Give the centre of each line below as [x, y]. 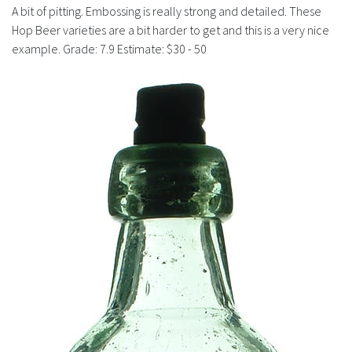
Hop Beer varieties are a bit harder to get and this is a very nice [170, 30]
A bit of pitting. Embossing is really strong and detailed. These [167, 11]
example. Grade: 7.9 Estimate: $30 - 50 [109, 49]
